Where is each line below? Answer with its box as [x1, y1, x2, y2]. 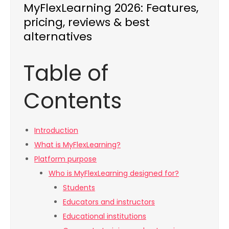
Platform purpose [34, 154, 97, 165]
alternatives [24, 29, 92, 45]
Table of [24, 58, 108, 89]
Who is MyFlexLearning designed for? [49, 168, 179, 179]
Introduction [34, 125, 78, 136]
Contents [24, 86, 122, 117]
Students [63, 182, 95, 193]
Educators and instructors [63, 197, 155, 208]
